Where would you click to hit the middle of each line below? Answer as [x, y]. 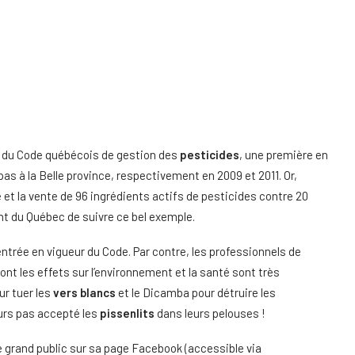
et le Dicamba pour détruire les [196, 292]
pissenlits [127, 313]
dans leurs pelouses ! [210, 313]
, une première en [284, 155]
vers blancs [84, 292]
